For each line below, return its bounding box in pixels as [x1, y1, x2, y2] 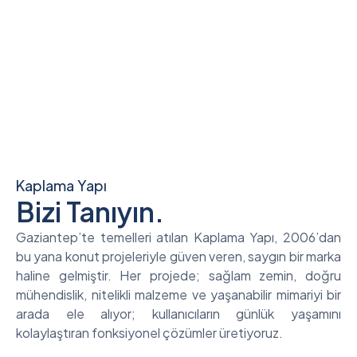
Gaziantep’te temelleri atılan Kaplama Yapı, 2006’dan [16, 229, 341, 245]
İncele [40, 37, 80, 56]
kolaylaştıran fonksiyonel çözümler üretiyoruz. [16, 324, 283, 341]
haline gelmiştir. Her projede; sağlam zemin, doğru [16, 267, 341, 284]
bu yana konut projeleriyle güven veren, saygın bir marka [16, 248, 341, 265]
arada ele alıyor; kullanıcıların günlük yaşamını [16, 305, 341, 322]
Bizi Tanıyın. [16, 194, 164, 229]
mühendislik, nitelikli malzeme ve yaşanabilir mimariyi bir [16, 286, 341, 303]
